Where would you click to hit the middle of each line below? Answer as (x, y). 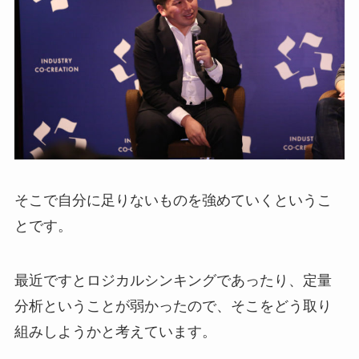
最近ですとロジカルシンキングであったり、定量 (173, 281)
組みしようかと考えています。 (115, 332)
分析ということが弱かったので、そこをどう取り (173, 307)
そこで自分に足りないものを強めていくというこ (173, 201)
